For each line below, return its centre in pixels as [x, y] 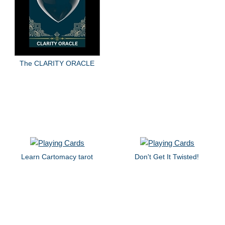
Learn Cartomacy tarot [57, 157]
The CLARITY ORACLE [57, 63]
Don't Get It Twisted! [167, 157]
